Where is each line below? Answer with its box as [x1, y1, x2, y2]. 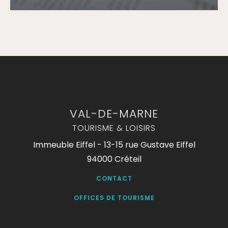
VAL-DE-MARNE [70, 106, 158, 122]
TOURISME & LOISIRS [72, 122, 156, 134]
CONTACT [96, 174, 132, 183]
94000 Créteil [87, 153, 141, 165]
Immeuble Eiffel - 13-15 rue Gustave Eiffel [33, 139, 195, 151]
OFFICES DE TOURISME [73, 193, 155, 203]
